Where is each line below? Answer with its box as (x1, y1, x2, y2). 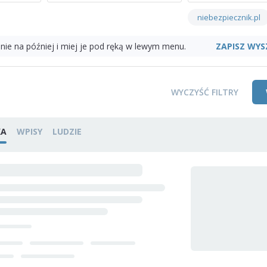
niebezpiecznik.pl (197, 12, 260, 23)
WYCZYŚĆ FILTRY (171, 86, 238, 98)
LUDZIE (52, 126, 82, 137)
